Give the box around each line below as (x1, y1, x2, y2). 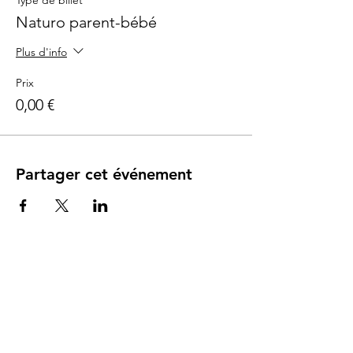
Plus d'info (16, 44, 67, 59)
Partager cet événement (16, 165, 192, 184)
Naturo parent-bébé (16, 13, 157, 32)
